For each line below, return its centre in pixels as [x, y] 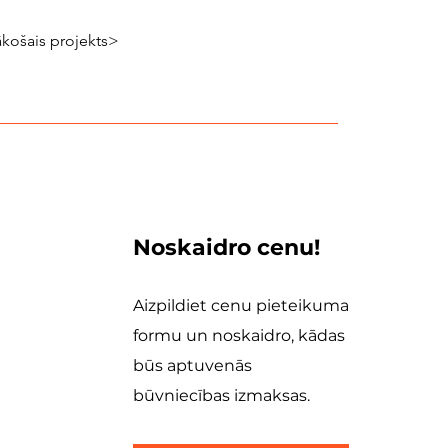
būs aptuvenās [192, 365]
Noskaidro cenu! [226, 247]
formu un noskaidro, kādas [239, 335]
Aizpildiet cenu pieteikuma [241, 305]
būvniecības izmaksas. [221, 395]
